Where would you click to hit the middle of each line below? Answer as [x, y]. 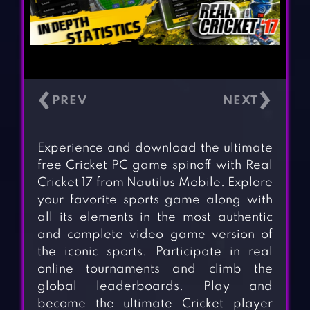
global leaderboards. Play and [155, 287]
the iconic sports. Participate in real [155, 252]
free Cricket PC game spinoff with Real [155, 166]
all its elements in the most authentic [155, 218]
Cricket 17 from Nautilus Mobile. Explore [155, 183]
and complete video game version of [155, 235]
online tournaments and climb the [155, 270]
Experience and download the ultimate [155, 148]
